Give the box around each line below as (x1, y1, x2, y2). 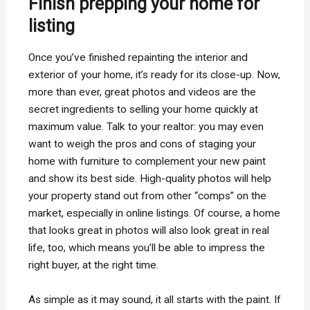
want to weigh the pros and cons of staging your (28, 138, 257, 151)
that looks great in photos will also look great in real (28, 224, 270, 237)
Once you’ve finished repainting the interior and (28, 51, 248, 64)
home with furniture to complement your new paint (28, 155, 266, 168)
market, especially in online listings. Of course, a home (28, 207, 281, 220)
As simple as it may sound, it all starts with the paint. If (28, 293, 282, 307)
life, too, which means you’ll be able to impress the (28, 241, 266, 255)
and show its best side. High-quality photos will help (28, 172, 272, 185)
